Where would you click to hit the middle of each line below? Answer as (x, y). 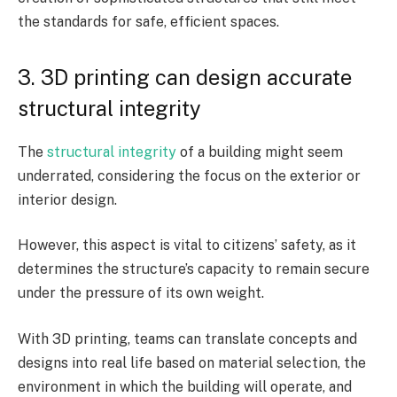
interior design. (67, 199)
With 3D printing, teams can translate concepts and (187, 339)
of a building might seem (260, 152)
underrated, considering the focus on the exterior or (189, 175)
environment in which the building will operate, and (185, 386)
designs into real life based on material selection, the (192, 362)
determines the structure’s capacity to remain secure (194, 269)
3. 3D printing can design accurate (185, 77)
